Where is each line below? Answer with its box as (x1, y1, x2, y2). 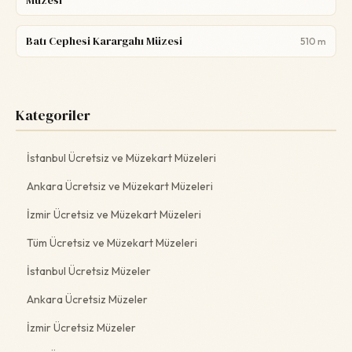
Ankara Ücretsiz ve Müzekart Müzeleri (27, 178, 213, 193)
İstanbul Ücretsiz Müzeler (27, 263, 151, 278)
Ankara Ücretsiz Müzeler (27, 291, 148, 306)
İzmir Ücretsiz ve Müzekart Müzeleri (27, 207, 201, 222)
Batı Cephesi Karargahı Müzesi (26, 33, 182, 49)
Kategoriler (16, 105, 90, 125)
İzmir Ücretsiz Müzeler (27, 320, 136, 335)
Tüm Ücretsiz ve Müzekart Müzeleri (27, 235, 197, 250)
